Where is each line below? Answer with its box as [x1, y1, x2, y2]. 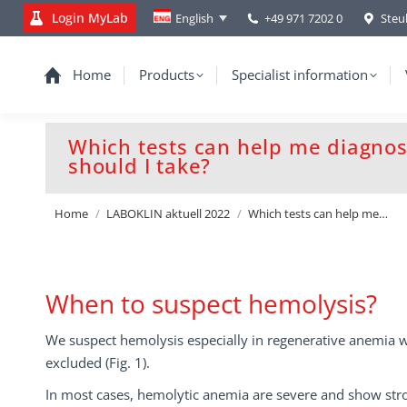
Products [138, 65, 194, 84]
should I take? [68, 153, 212, 179]
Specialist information [231, 65, 368, 84]
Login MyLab [52, 9, 128, 26]
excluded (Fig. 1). [45, 353, 150, 372]
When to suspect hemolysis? [45, 286, 377, 321]
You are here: [45, 164, 128, 183]
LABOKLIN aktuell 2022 [106, 205, 230, 222]
